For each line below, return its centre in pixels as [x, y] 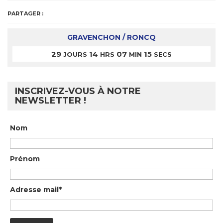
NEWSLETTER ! [51, 100]
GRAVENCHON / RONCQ [111, 37]
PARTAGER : [25, 13]
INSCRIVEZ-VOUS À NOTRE [78, 91]
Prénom [25, 159]
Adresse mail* [36, 189]
